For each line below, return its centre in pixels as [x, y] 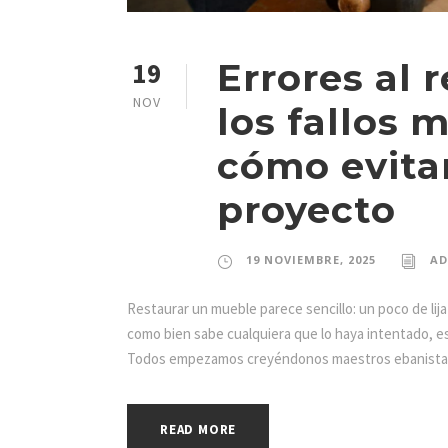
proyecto [306, 210]
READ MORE [198, 430]
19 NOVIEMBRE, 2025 [311, 260]
